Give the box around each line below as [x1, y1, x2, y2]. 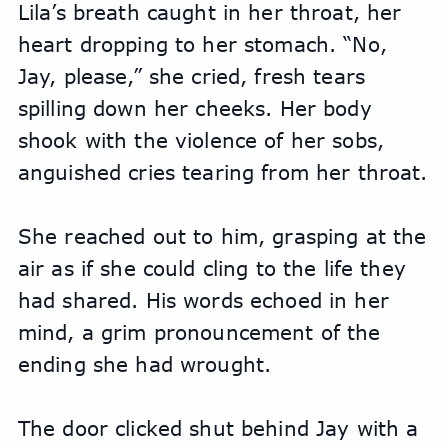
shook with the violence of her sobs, [17, 128, 384, 152]
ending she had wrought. [17, 352, 272, 376]
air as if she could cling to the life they [17, 256, 406, 280]
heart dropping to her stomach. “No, [17, 32, 387, 56]
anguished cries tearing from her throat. [17, 160, 428, 184]
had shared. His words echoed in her [17, 288, 389, 312]
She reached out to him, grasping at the [17, 224, 427, 248]
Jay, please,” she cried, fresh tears [17, 64, 365, 88]
